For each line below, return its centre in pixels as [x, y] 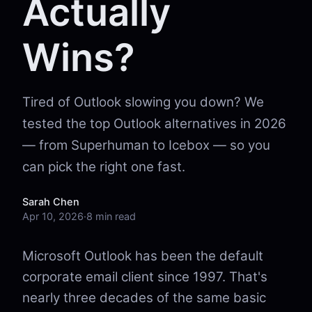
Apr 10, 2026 [53, 216]
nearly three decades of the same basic [144, 298]
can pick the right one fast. [104, 167]
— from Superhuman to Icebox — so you [146, 145]
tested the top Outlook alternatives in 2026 [154, 124]
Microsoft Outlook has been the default [143, 256]
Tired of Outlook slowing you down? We [143, 102]
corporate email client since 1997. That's [145, 277]
